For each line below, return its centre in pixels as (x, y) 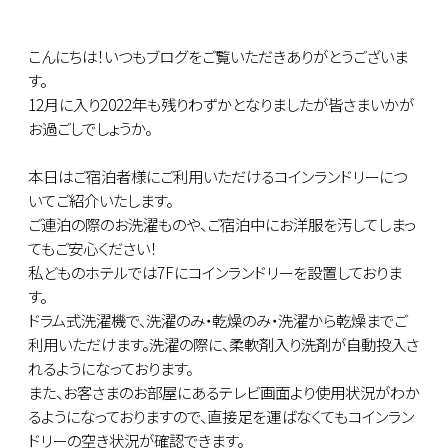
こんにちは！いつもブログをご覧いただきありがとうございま (218, 55)
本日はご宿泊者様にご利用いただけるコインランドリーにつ (217, 175)
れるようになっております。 (110, 367)
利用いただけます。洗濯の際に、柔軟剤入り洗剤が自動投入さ (223, 343)
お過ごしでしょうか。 (90, 127)
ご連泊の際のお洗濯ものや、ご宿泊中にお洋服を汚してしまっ (222, 223)
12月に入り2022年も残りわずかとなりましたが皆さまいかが (221, 103)
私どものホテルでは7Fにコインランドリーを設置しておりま (215, 271)
